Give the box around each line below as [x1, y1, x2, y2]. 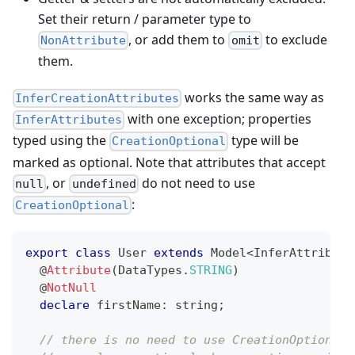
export [25, 246, 68, 261]
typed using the [13, 132, 109, 150]
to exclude [261, 30, 327, 48]
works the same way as [181, 88, 325, 106]
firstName [90, 298, 161, 313]
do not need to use [138, 174, 255, 192]
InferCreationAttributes [15, 91, 180, 106]
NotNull [47, 281, 97, 296]
